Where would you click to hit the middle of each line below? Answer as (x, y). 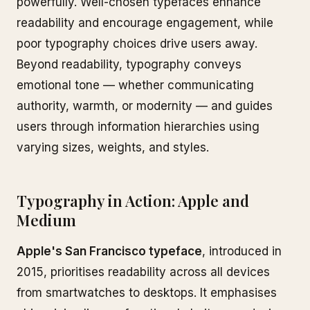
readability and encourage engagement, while (145, 23)
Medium (46, 220)
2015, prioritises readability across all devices (143, 272)
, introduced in (242, 251)
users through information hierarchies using (138, 127)
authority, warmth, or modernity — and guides (145, 106)
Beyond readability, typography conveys (129, 64)
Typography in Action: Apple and (133, 201)
